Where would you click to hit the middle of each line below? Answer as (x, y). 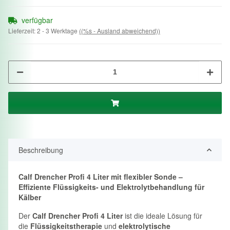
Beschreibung (41, 150)
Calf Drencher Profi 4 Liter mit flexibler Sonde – (101, 176)
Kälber (30, 197)
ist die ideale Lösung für (162, 215)
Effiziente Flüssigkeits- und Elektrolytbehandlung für (111, 187)
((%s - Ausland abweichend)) (120, 30)
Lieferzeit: (23, 30)
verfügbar (37, 20)
